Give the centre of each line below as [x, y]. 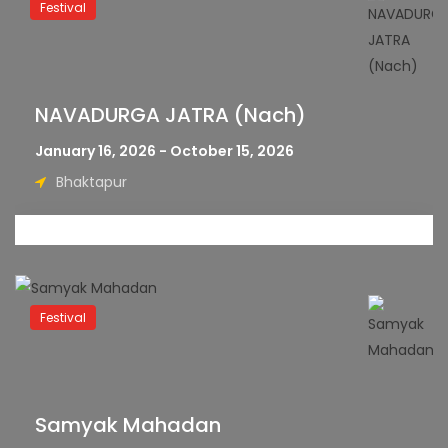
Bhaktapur [91, 182]
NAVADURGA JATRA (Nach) [170, 115]
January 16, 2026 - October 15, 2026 [164, 151]
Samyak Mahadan [128, 425]
